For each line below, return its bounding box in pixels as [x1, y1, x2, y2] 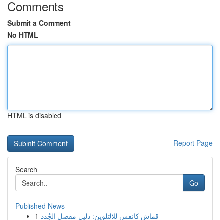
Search [15, 165, 37, 174]
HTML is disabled [7, 110, 61, 120]
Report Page [173, 138, 213, 148]
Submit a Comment [7, 18, 71, 27]
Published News [15, 201, 65, 211]
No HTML [7, 30, 38, 40]
